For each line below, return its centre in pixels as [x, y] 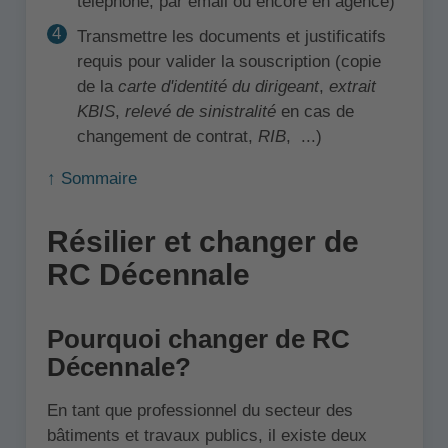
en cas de [314, 111]
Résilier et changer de [202, 241]
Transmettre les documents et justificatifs [231, 36]
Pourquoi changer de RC [198, 338]
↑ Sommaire [91, 178]
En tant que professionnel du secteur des [199, 410]
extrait [352, 86]
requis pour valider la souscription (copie [228, 61]
